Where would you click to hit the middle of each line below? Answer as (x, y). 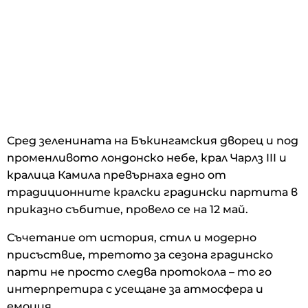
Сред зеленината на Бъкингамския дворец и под (153, 140)
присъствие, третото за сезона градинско (140, 254)
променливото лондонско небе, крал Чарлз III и (147, 157)
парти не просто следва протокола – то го (139, 272)
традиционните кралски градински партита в (152, 192)
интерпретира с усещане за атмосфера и (135, 289)
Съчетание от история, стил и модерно (132, 237)
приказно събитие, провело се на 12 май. (128, 209)
